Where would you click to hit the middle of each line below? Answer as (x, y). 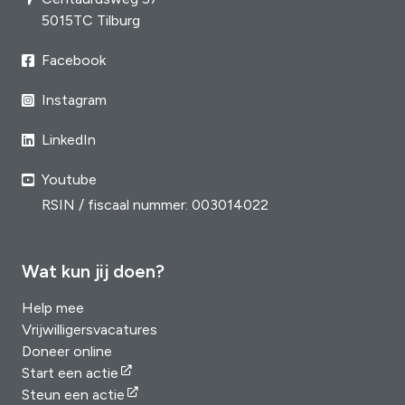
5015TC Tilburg (91, 20)
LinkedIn (69, 140)
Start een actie (70, 373)
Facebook (74, 60)
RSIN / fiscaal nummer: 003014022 (155, 205)
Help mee (53, 308)
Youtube (69, 179)
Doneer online (67, 351)
